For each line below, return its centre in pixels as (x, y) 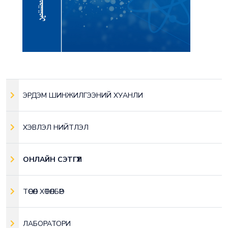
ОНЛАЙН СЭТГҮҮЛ (52, 159)
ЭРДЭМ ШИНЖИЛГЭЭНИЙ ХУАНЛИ (83, 95)
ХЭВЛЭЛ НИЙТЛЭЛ (56, 127)
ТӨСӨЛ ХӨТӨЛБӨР (43, 191)
